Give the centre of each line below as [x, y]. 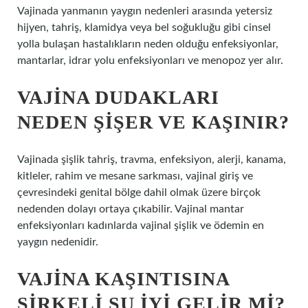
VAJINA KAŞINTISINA [123, 279]
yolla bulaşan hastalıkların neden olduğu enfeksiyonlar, [148, 44]
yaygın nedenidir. [58, 242]
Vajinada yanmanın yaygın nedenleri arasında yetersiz [145, 11]
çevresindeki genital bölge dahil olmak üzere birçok [139, 192]
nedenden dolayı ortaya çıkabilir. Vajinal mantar [131, 209]
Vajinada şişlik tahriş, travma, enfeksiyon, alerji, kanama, [152, 159]
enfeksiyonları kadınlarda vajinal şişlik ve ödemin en [141, 225]
